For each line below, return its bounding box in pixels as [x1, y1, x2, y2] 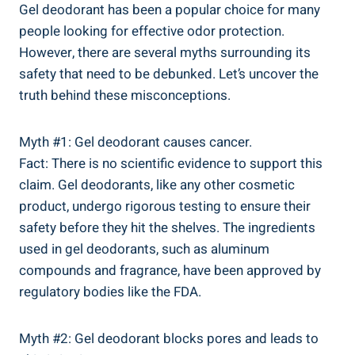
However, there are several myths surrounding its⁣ [19, 42, 311, 63]
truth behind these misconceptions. [19, 85, 231, 105]
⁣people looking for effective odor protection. [19, 21, 284, 41]
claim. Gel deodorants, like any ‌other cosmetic [19, 174, 295, 195]
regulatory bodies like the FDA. [19, 281, 201, 302]
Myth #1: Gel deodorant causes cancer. [19, 132, 252, 152]
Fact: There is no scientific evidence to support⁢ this [19, 153, 323, 174]
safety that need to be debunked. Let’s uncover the [19, 63, 319, 84]
